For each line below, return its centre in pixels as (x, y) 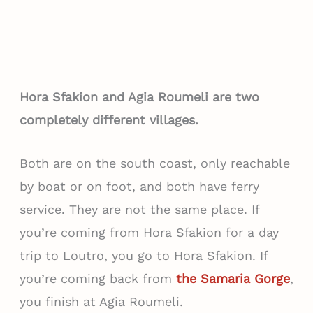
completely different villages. (109, 119)
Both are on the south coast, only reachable (154, 163)
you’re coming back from (97, 278)
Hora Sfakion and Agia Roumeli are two (139, 96)
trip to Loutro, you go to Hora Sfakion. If (143, 255)
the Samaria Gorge (233, 278)
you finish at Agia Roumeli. (101, 301)
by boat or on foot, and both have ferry (139, 186)
